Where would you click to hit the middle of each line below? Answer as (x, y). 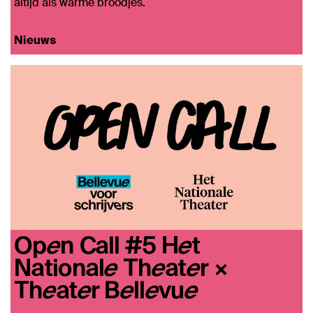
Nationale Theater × (122, 266)
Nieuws (35, 41)
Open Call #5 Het (107, 244)
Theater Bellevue (106, 289)
